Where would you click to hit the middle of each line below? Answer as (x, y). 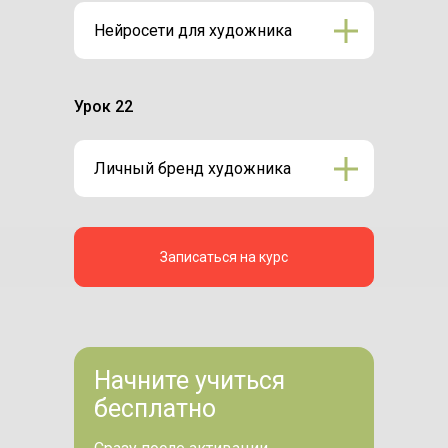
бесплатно (155, 408)
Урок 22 (103, 106)
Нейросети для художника (193, 30)
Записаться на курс (224, 257)
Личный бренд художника (192, 168)
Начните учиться (189, 380)
